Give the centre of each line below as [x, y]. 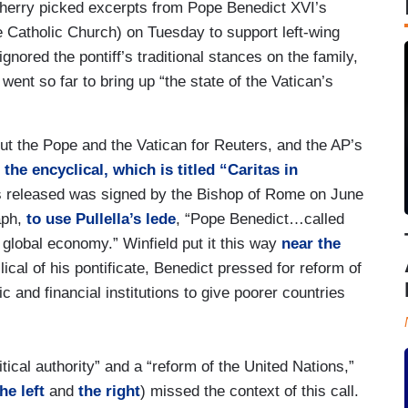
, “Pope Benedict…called [260, 219]
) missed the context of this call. [250, 391]
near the [311, 243]
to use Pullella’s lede [101, 219]
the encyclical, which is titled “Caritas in [151, 169]
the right [109, 391]
